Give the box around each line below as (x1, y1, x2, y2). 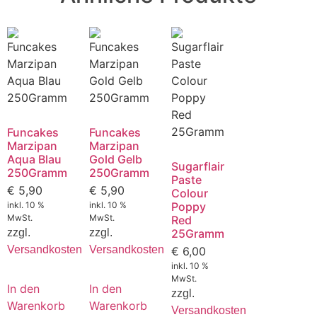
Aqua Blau (7, 152, 62, 167)
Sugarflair (171, 159, 224, 174)
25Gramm (171, 226, 224, 241)
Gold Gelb (88, 152, 142, 167)
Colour (171, 186, 208, 201)
